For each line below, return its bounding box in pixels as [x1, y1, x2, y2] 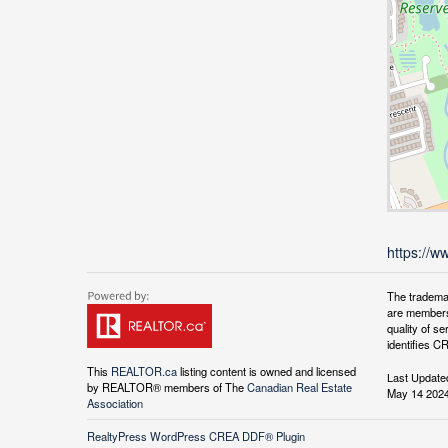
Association [87, 395, 143, 412]
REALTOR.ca [111, 363, 177, 380]
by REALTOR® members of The [87, 379, 247, 396]
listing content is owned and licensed [177, 363, 356, 380]
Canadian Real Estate [247, 379, 352, 396]
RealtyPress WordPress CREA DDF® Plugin [87, 428, 305, 445]
